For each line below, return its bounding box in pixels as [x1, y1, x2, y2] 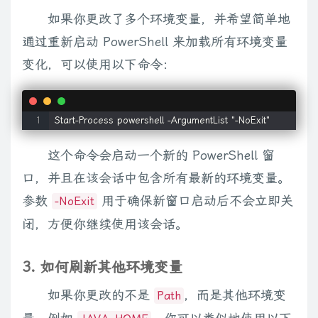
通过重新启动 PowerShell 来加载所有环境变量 [22, 33, 287, 49]
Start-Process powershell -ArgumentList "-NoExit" [54, 114, 270, 126]
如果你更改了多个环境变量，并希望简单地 [48, 11, 290, 26]
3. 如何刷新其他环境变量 [22, 258, 182, 275]
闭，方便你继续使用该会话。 [22, 216, 188, 231]
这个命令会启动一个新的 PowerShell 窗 [48, 147, 275, 163]
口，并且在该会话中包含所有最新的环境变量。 [22, 170, 290, 185]
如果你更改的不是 [48, 287, 154, 302]
